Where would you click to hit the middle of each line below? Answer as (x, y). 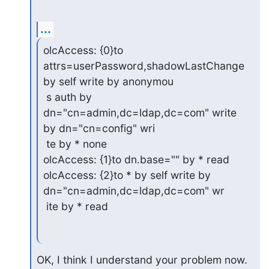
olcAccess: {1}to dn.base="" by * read (136, 160)
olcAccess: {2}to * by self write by (127, 175)
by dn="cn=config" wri (99, 128)
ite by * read (77, 207)
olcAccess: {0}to (83, 50)
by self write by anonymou (108, 82)
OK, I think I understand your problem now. (142, 260)
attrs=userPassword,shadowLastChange (144, 66)
